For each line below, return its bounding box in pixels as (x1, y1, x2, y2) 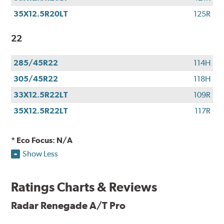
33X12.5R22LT (13, 90, 68, 100)
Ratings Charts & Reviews (11, 179, 157, 195)
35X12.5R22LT (13, 106, 68, 116)
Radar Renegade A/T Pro (11, 199, 126, 212)
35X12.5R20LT (13, 9, 68, 19)
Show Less (22, 149, 58, 159)
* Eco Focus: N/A (11, 135, 73, 145)
